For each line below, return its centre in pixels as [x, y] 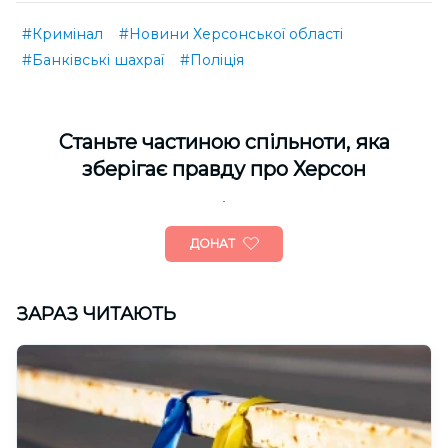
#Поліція [212, 60]
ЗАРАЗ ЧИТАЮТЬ [96, 314]
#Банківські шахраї [93, 60]
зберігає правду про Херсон [224, 169]
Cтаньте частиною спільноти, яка [224, 142]
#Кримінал [62, 34]
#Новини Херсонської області [231, 34]
